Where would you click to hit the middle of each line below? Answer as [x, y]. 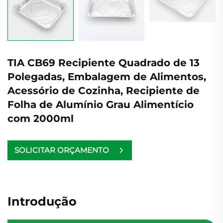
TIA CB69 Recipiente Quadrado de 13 [104, 62]
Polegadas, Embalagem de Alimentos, [107, 76]
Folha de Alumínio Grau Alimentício [101, 104]
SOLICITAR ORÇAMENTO [62, 150]
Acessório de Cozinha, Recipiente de [104, 90]
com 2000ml [41, 118]
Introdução [42, 201]
